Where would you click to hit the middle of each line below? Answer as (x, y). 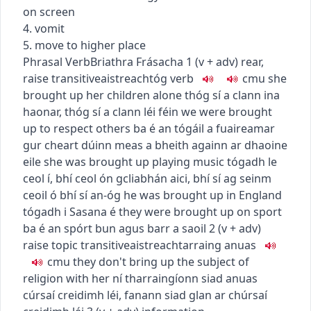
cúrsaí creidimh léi (71, 295)
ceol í (36, 178)
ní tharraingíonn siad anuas (185, 278)
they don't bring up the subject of (161, 261)
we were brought (227, 111)
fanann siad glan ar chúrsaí (196, 295)
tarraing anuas (217, 245)
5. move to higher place (84, 45)
